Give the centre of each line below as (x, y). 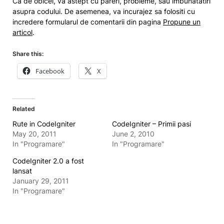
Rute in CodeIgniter (44, 124)
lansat (22, 171)
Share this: (28, 54)
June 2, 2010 (133, 134)
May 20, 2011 (34, 134)
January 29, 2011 (41, 181)
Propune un (182, 22)
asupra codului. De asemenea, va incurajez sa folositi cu (104, 11)
